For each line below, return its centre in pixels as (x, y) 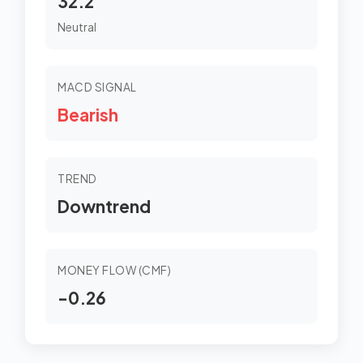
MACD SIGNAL (97, 87)
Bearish (88, 115)
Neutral (77, 27)
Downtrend (104, 206)
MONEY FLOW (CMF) (114, 270)
